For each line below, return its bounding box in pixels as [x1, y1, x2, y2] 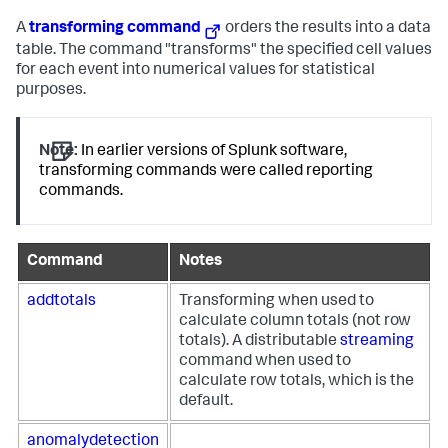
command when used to [179, 353, 351, 370]
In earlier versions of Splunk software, [78, 143, 348, 160]
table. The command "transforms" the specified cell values [16, 42, 432, 59]
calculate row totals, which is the [179, 373, 414, 390]
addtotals [27, 293, 96, 310]
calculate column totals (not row [179, 313, 411, 330]
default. [179, 393, 233, 410]
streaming [340, 333, 414, 350]
